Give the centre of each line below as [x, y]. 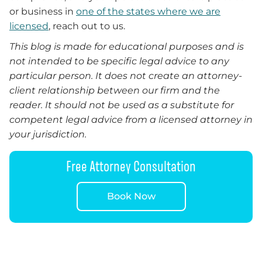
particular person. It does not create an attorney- [126, 75]
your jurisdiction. [48, 134]
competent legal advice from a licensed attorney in [131, 119]
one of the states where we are [148, 11]
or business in [43, 11]
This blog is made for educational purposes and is [127, 46]
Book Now [131, 196]
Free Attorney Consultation [131, 166]
